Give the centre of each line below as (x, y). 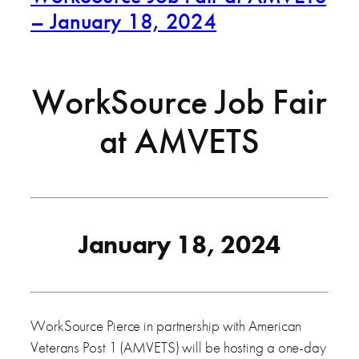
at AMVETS (179, 141)
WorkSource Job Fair (179, 102)
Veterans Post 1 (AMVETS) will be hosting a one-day (178, 347)
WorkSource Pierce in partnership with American (166, 325)
